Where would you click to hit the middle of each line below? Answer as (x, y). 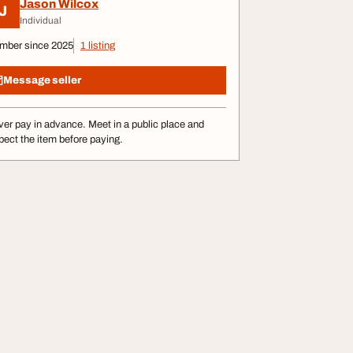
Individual (41, 20)
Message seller (42, 80)
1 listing (98, 46)
